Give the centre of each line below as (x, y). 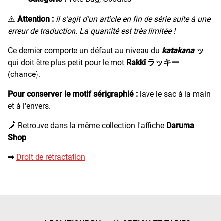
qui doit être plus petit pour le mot (67, 62)
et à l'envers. (29, 106)
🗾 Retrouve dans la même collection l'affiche (87, 125)
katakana (178, 50)
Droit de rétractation (51, 157)
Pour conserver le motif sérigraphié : (74, 94)
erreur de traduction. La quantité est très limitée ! (92, 31)
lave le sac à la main (175, 94)
